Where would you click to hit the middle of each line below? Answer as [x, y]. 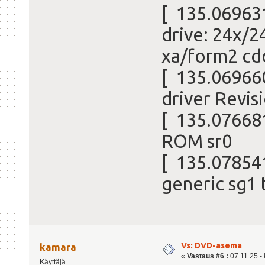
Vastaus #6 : [208, 256]
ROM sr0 [197, 141]
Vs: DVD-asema [211, 245]
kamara [58, 247]
